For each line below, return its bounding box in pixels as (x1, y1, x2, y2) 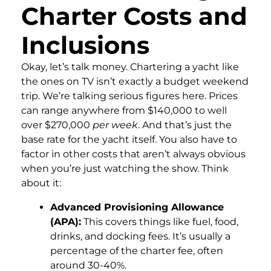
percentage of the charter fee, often (50, 245, 223, 257)
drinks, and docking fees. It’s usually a (50, 230, 230, 243)
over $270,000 (21, 119, 93, 131)
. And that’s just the (138, 119, 232, 131)
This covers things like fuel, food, (81, 216, 238, 228)
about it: (21, 177, 61, 189)
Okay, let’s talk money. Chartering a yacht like (21, 61, 239, 73)
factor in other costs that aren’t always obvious (21, 148, 246, 160)
